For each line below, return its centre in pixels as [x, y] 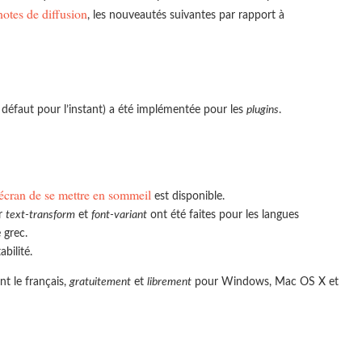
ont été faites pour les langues [223, 215]
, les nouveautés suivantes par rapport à [186, 15]
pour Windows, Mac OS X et [265, 282]
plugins [263, 110]
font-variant [120, 215]
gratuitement [100, 282]
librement [169, 282]
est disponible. [188, 196]
